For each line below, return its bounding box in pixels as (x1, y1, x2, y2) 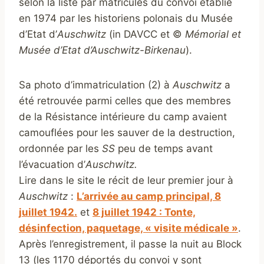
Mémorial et (185, 28, 241, 41)
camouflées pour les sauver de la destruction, (19, 127, 235, 139)
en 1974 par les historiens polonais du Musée (19, 12, 233, 25)
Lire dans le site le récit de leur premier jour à (19, 174, 233, 187)
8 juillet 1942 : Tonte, (93, 206, 196, 219)
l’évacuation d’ (19, 159, 85, 171)
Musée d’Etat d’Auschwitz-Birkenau (19, 44, 186, 57)
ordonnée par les (19, 143, 102, 155)
